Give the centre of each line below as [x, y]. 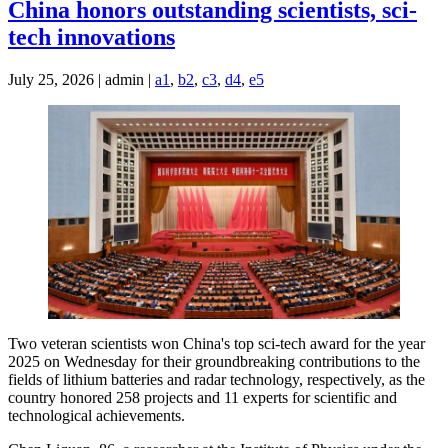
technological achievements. [96, 415]
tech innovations [91, 37]
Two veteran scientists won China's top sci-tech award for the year [216, 343]
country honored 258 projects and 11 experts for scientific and [202, 397]
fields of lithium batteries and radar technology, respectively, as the [216, 379]
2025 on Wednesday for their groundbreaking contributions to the [214, 361]
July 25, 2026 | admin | [81, 80]
